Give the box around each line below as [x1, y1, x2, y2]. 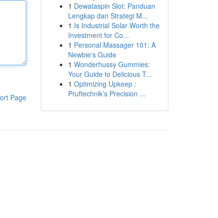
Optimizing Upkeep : [73, 79, 136, 89]
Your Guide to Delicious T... [68, 69, 152, 79]
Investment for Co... [68, 30, 129, 40]
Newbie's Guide [68, 50, 116, 59]
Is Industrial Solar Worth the [73, 20, 160, 30]
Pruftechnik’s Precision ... [68, 89, 145, 98]
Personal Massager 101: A [73, 40, 156, 50]
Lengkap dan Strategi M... [68, 11, 148, 20]
